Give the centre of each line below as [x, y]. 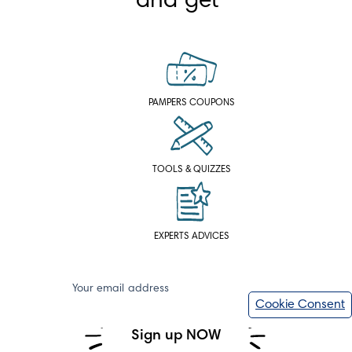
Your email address [121, 289]
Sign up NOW [176, 335]
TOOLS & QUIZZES [192, 169]
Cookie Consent [300, 305]
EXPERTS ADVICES [192, 236]
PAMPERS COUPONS [192, 103]
